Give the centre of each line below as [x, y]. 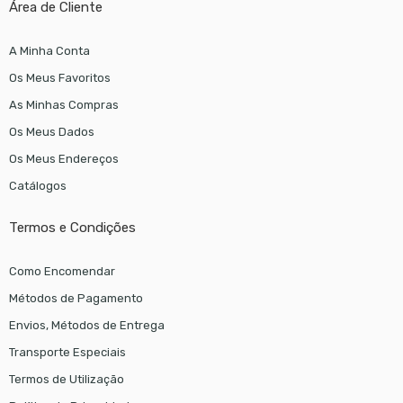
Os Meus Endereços [63, 158]
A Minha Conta [49, 50]
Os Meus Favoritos [59, 77]
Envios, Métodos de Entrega [86, 325]
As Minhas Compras [63, 104]
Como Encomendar [62, 271]
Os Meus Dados [51, 131]
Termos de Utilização [66, 379]
